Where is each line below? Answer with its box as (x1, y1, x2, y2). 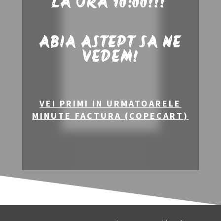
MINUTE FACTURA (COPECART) (32, 110, 189, 121)
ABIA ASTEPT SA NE (39, 31, 182, 54)
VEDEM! (82, 45, 139, 68)
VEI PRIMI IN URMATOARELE (39, 97, 182, 109)
